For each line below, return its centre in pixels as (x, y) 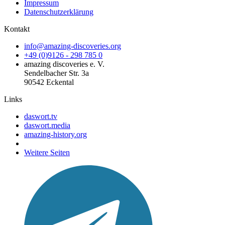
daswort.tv (41, 116)
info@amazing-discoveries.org (73, 46)
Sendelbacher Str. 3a (57, 73)
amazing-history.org (55, 134)
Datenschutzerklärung (59, 12)
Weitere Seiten (47, 152)
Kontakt (17, 29)
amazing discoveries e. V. (64, 64)
